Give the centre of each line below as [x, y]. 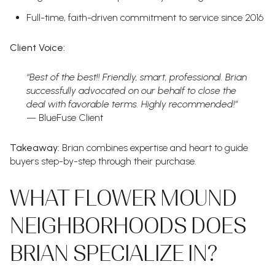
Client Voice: [37, 47]
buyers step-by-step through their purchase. [103, 161]
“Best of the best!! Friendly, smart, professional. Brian [136, 77]
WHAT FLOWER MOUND [123, 198]
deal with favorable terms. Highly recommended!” [132, 104]
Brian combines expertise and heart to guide [154, 147]
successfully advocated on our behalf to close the [131, 91]
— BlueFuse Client [64, 118]
